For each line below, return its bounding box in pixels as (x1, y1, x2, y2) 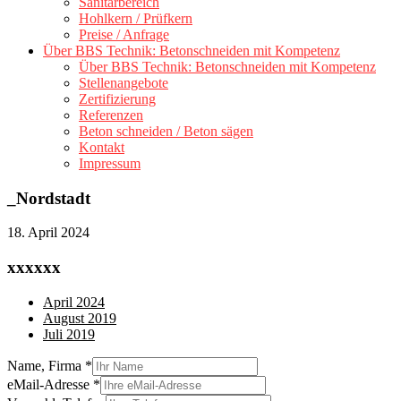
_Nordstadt (7, 188, 90, 208)
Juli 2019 (43, 326, 95, 342)
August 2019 (43, 310, 116, 326)
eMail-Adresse (7, 376, 93, 392)
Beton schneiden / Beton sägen (79, 124, 253, 139)
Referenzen (79, 107, 143, 123)
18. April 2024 (7, 225, 90, 241)
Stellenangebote (79, 75, 168, 90)
